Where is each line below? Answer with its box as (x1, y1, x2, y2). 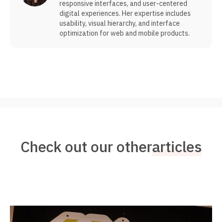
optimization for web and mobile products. (59, 28, 190, 38)
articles (152, 136, 202, 156)
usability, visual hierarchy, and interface (59, 18, 180, 28)
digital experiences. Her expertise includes (59, 8, 191, 18)
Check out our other (20, 136, 152, 156)
